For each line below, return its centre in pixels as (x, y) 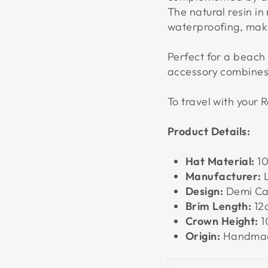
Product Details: (209, 132)
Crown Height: (222, 221)
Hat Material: (220, 162)
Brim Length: (219, 206)
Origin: (203, 236)
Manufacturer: (223, 176)
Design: (205, 191)
